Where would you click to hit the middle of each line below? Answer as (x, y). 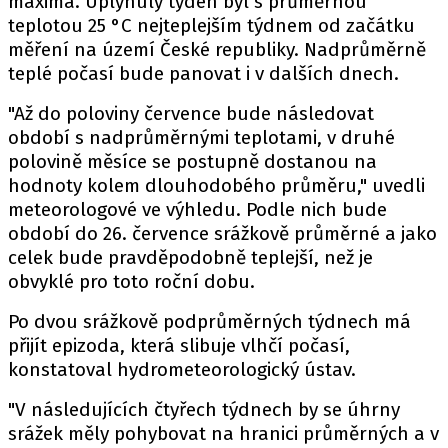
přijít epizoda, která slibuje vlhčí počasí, (179, 345)
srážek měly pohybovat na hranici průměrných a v (223, 433)
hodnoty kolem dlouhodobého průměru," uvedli (216, 185)
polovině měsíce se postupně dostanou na (192, 161)
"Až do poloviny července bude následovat (191, 113)
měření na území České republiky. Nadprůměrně (217, 49)
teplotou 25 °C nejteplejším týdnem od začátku (211, 25)
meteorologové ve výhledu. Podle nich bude (197, 209)
